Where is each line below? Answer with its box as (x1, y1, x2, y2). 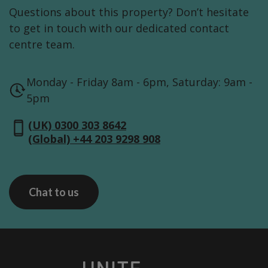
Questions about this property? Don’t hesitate (9, 5, 249, 19)
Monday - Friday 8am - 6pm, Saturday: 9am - (26, 75, 253, 89)
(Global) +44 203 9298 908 (28, 132, 160, 146)
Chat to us (29, 185, 79, 199)
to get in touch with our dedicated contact (9, 21, 229, 35)
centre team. (9, 37, 75, 51)
